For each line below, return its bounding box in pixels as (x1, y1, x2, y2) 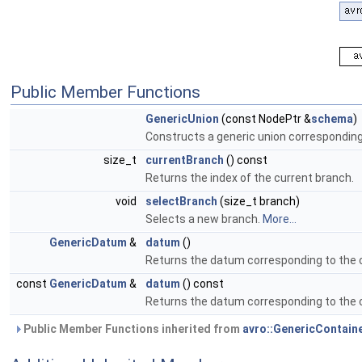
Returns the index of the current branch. (145, 171, 354, 184)
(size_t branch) (217, 195, 300, 208)
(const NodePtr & (219, 112, 311, 125)
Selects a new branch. (145, 213, 263, 225)
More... (263, 213, 297, 225)
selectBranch (145, 195, 217, 208)
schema (311, 112, 353, 125)
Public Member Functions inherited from (21, 322, 242, 335)
